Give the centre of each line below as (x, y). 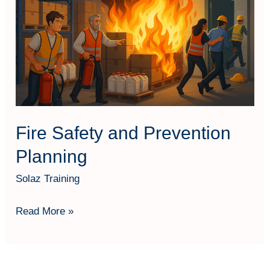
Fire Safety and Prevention (124, 133)
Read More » (45, 211)
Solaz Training (48, 179)
